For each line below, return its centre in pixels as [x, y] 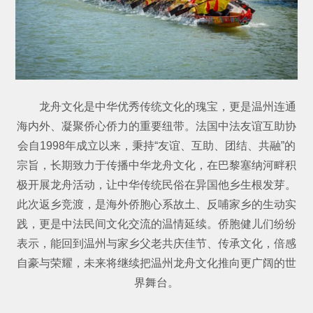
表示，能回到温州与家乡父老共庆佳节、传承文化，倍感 [156, 243]
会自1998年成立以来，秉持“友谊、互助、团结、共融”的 [156, 145]
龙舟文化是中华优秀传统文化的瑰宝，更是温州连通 [168, 106]
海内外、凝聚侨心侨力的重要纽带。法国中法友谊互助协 [156, 126]
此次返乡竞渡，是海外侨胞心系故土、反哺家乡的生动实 [156, 204]
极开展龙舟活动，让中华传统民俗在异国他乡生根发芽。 [156, 184]
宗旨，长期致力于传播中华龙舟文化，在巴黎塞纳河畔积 [156, 165]
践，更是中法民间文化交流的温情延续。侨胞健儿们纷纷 [156, 224]
